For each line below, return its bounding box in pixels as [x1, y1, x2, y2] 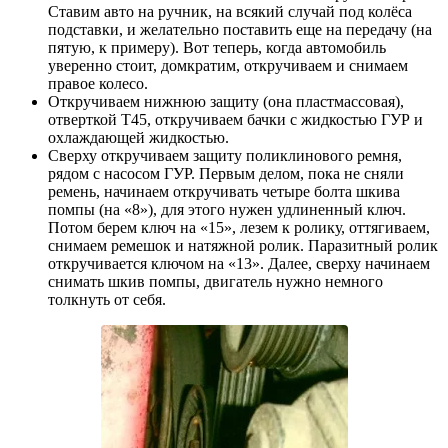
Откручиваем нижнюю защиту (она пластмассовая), [48, 93, 404, 111]
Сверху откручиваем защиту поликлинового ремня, [48, 147, 402, 165]
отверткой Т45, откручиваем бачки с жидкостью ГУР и [48, 111, 423, 129]
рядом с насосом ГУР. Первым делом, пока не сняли [48, 165, 404, 183]
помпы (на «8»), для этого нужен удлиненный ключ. [48, 201, 406, 219]
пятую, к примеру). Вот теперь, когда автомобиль [48, 39, 386, 57]
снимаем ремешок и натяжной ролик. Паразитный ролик [48, 237, 438, 255]
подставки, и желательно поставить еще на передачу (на [48, 21, 432, 39]
